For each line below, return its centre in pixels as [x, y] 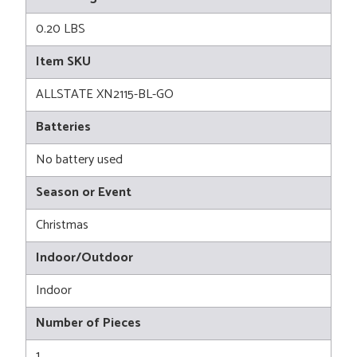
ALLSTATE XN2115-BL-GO [105, 95]
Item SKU [63, 62]
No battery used [79, 160]
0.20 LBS [61, 29]
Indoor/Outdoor [84, 258]
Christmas [62, 226]
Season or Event [84, 193]
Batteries [63, 127]
